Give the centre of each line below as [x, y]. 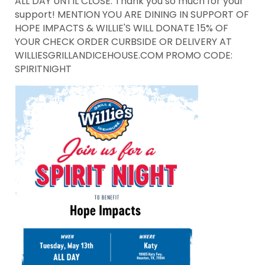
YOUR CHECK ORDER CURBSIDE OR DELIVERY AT [123, 42]
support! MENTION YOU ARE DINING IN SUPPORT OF [132, 14]
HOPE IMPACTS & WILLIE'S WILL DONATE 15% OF [122, 28]
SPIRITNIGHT [43, 69]
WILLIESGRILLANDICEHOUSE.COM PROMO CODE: [124, 55]
